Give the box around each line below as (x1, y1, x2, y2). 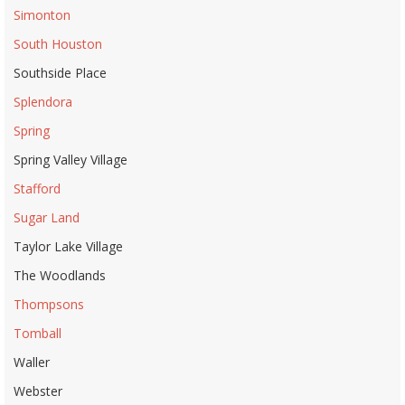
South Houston (14, 34, 102, 52)
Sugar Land (14, 208, 80, 226)
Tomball (14, 324, 61, 342)
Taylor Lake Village (14, 237, 123, 255)
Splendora (14, 92, 72, 110)
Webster (14, 381, 62, 400)
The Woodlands (14, 266, 106, 284)
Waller (14, 353, 50, 371)
